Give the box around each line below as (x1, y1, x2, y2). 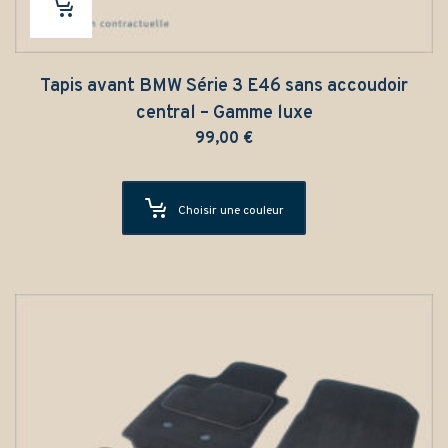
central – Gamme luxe (135, 101, 313, 125)
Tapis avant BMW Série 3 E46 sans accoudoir (40, 74, 408, 98)
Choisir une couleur (178, 202, 284, 219)
